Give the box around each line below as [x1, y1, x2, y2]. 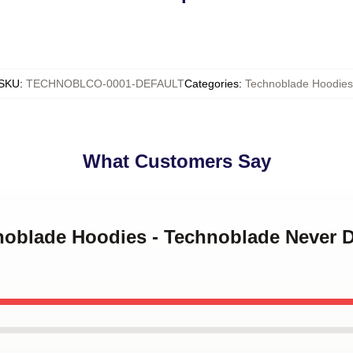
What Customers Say [82, 150, 271, 172]
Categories [184, 77, 239, 90]
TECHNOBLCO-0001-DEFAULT [25, 77, 184, 90]
